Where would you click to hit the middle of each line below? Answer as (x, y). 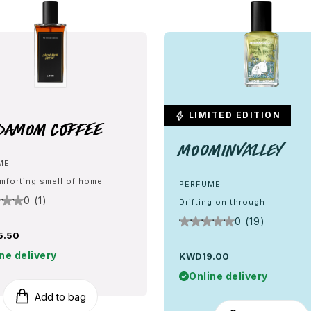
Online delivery (228, 276)
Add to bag (60, 296)
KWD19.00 (204, 256)
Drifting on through (222, 202)
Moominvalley (231, 150)
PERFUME (200, 184)
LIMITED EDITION (233, 115)
